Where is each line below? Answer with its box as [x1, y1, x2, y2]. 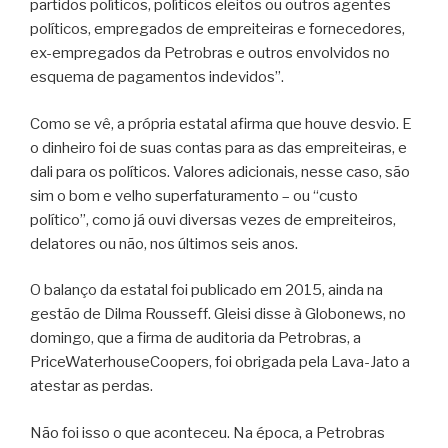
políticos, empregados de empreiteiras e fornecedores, [30, 20, 405, 39]
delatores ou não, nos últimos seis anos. [30, 234, 298, 253]
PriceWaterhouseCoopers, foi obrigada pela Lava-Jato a [30, 353, 410, 372]
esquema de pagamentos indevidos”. [30, 68, 284, 87]
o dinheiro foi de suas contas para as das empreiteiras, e [30, 138, 407, 157]
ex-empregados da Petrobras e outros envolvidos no [30, 44, 390, 63]
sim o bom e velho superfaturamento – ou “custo [30, 186, 358, 205]
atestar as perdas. [30, 377, 153, 396]
